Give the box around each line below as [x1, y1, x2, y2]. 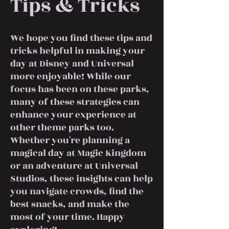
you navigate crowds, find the [10, 185, 144, 198]
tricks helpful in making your [10, 44, 145, 58]
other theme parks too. [10, 121, 114, 134]
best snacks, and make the [10, 197, 129, 211]
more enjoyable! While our [10, 70, 131, 83]
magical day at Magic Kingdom [10, 146, 146, 160]
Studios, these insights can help [10, 172, 153, 186]
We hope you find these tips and [10, 31, 152, 45]
